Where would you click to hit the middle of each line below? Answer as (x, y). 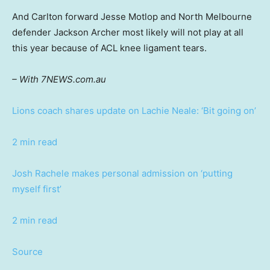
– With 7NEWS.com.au (59, 80)
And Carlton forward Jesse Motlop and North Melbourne (132, 17)
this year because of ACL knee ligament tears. (109, 48)
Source (27, 252)
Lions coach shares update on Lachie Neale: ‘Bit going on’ (134, 111)
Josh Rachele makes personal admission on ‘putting (122, 174)
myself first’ (37, 189)
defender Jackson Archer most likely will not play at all (128, 33)
